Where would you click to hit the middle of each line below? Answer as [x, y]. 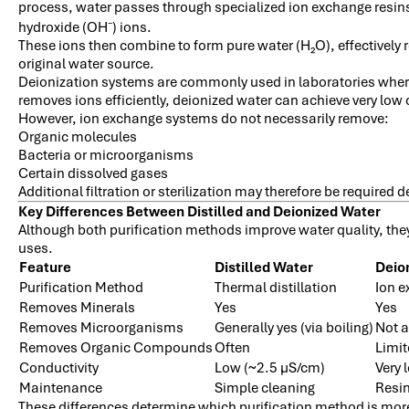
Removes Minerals [77, 307]
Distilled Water [264, 267]
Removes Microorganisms [101, 327]
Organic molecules [78, 136]
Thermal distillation [276, 287]
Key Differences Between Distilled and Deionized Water [199, 211]
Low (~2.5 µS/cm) [270, 367]
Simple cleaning [265, 388]
